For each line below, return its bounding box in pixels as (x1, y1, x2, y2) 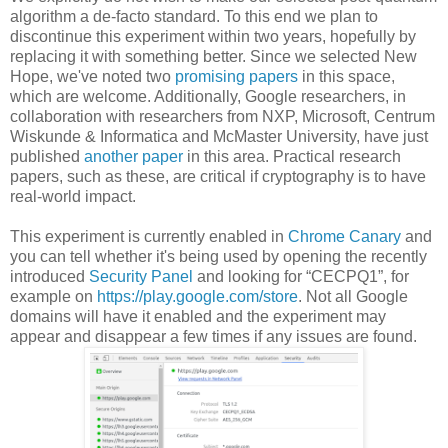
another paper (84, 148, 183, 166)
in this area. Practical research (183, 148, 401, 166)
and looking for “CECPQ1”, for (193, 268, 409, 286)
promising (175, 68, 245, 86)
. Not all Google (298, 288, 408, 306)
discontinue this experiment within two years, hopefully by (10, 28, 416, 46)
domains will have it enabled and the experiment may (10, 308, 386, 326)
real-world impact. (10, 188, 136, 206)
